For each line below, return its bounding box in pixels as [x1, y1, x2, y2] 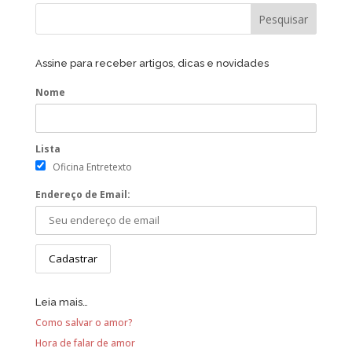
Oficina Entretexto [52, 160, 132, 174]
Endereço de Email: [35, 188, 130, 202]
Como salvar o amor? [35, 316, 133, 330]
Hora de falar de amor [35, 336, 135, 350]
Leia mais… [35, 296, 88, 309]
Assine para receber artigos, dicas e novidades [35, 57, 269, 70]
